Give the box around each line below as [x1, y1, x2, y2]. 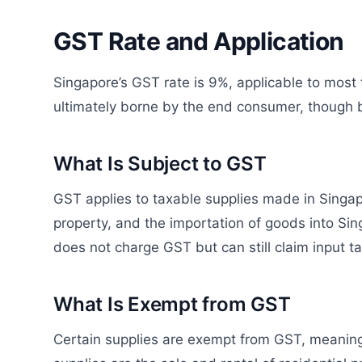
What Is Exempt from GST [53, 292, 291, 316]
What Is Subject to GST [53, 151, 267, 175]
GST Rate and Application [53, 26, 344, 56]
